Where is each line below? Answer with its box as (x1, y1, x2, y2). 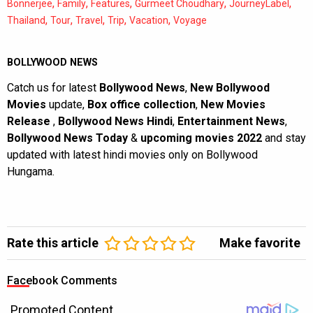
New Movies (201, 98, 265, 112)
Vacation (129, 15, 168, 27)
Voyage (173, 15, 207, 27)
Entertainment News (177, 115, 285, 129)
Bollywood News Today (7, 131, 128, 145)
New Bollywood (190, 81, 270, 95)
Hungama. (7, 165, 54, 179)
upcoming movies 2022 (140, 131, 265, 145)
